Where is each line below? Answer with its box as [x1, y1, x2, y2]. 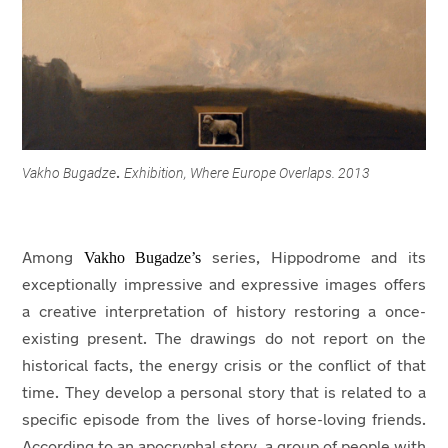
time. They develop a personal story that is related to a [22, 385, 426, 402]
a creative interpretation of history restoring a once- [22, 304, 426, 321]
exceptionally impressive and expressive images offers [22, 277, 426, 294]
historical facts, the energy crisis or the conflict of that [22, 358, 426, 375]
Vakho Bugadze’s [83, 248, 212, 266]
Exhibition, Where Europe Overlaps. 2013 [124, 164, 371, 181]
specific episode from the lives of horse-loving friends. [22, 412, 426, 429]
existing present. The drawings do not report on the [22, 331, 426, 348]
